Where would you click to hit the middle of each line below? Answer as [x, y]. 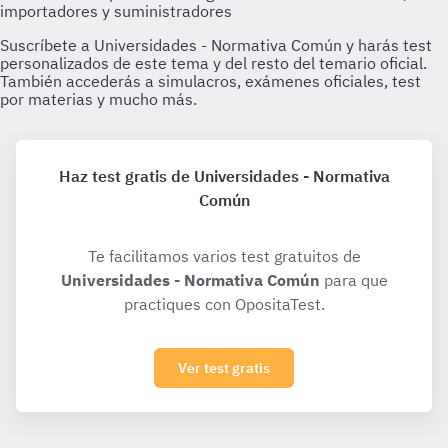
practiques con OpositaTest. [224, 304]
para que [353, 280]
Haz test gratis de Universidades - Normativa [224, 176]
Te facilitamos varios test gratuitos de [224, 256]
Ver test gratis [224, 368]
